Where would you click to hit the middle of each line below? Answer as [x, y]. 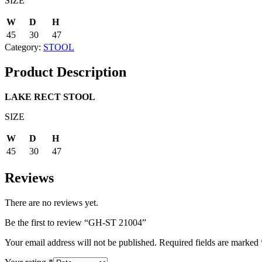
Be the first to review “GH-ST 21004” [75, 222]
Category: [24, 47]
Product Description [65, 72]
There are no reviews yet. [51, 202]
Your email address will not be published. [81, 242]
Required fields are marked [210, 242]
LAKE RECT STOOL [50, 96]
